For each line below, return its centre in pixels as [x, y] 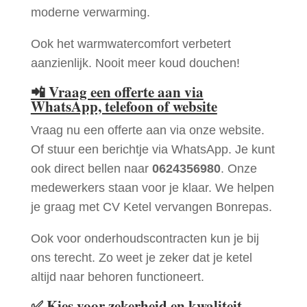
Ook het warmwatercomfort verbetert [131, 44]
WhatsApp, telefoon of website [124, 107]
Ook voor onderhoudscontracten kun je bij [145, 239]
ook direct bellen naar [91, 169]
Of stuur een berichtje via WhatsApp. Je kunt [152, 150]
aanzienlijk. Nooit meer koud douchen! [135, 63]
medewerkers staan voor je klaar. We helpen [152, 188]
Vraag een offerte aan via [126, 92]
